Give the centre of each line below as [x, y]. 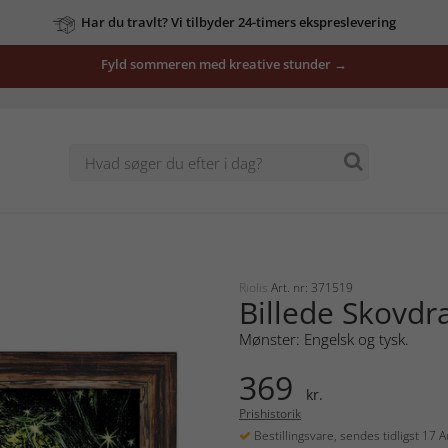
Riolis [255, 287]
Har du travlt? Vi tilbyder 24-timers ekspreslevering [238, 22]
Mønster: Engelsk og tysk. [324, 338]
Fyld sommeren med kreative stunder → [224, 64]
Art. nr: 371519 [312, 287]
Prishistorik [270, 413]
